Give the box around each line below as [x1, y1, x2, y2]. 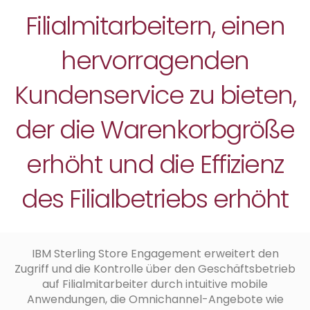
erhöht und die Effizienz [26, 146, 284, 182]
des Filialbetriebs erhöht [21, 181, 289, 217]
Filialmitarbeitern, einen [25, 8, 285, 44]
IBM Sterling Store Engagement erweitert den [31, 245, 279, 262]
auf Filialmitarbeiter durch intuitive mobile [42, 275, 268, 292]
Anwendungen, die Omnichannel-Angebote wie [26, 291, 284, 307]
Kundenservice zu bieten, [14, 77, 296, 113]
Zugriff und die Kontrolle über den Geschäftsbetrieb [15, 260, 295, 277]
